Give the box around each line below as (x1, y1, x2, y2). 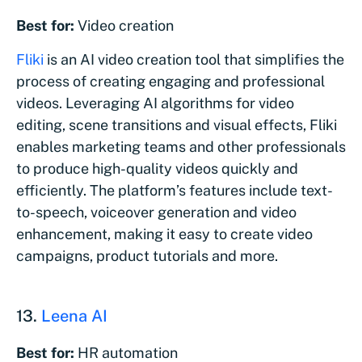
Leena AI (41, 305, 107, 326)
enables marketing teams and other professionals (16, 137, 346, 155)
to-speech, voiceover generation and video (16, 203, 297, 221)
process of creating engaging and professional (16, 72, 325, 90)
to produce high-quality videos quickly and (16, 159, 298, 177)
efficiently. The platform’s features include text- (16, 181, 333, 199)
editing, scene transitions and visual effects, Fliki (16, 116, 337, 133)
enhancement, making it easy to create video (16, 225, 313, 242)
